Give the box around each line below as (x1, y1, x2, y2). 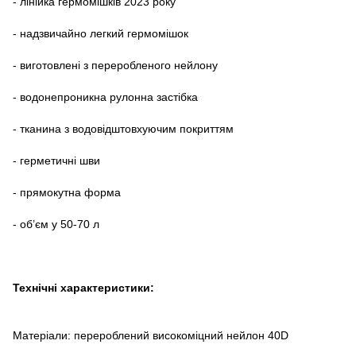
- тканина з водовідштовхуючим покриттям (13, 122, 234, 135)
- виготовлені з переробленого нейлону (13, 58, 218, 72)
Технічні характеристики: (13, 281, 154, 294)
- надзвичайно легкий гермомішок (13, 26, 188, 40)
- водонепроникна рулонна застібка (13, 90, 198, 103)
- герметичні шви (13, 153, 100, 167)
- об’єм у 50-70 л (13, 217, 99, 230)
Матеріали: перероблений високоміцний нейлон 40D (13, 328, 288, 342)
